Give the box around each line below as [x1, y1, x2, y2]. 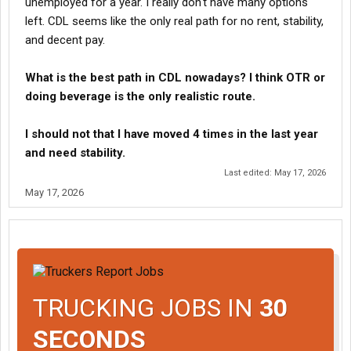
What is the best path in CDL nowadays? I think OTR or [25, 71, 325, 85]
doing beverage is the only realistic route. [25, 89, 255, 103]
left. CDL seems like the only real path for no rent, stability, [25, 14, 324, 28]
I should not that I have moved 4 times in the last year [25, 127, 318, 141]
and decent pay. [25, 33, 105, 47]
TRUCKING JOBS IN [33, 292, 259, 323]
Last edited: [224, 168, 274, 178]
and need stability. [25, 146, 125, 160]
